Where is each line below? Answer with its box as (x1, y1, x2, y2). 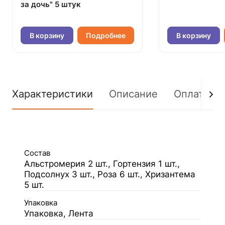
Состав (24, 149, 50, 158)
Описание (109, 88, 158, 100)
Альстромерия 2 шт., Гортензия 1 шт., (24, 159, 180, 169)
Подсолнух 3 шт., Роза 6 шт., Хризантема (24, 169, 195, 179)
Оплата (174, 88, 209, 100)
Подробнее (86, 31, 126, 40)
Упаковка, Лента (24, 208, 93, 218)
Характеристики (12, 88, 93, 100)
